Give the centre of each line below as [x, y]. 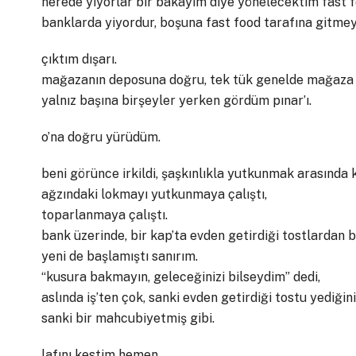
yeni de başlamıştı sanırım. [120, 256]
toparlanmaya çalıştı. [104, 215]
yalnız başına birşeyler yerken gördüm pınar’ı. [176, 101]
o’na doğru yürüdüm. [101, 137]
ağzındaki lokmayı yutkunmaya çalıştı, [154, 194]
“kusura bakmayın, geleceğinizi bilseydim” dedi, [181, 277]
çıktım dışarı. [79, 59]
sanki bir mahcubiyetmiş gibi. [128, 318]
